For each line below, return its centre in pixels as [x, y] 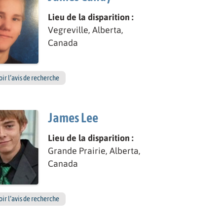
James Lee [73, 117]
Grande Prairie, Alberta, [94, 151]
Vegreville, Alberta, [86, 30]
